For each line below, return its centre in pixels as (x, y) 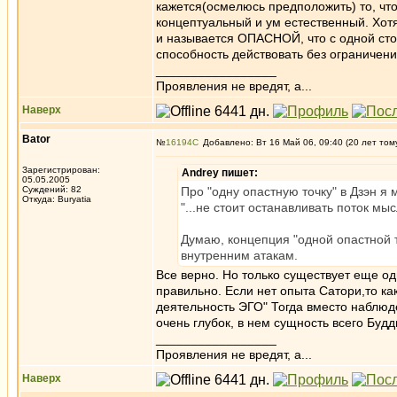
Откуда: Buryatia (57, 199)
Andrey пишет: (220, 173)
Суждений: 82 (52, 189)
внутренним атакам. (239, 255)
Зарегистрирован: (61, 170)
